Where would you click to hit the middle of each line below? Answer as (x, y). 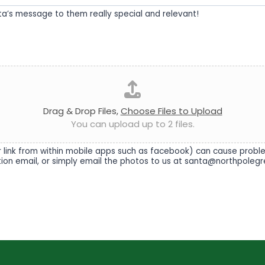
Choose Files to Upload (171, 111)
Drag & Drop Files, (82, 111)
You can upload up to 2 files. (132, 124)
